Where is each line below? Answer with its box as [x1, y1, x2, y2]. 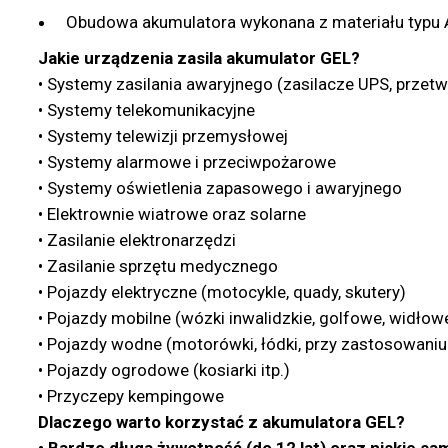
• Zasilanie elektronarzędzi [37, 229, 236, 250]
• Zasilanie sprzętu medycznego [37, 255, 278, 276]
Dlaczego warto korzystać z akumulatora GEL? [37, 411, 405, 432]
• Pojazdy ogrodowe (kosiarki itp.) [37, 359, 290, 380]
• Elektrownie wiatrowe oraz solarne [37, 203, 306, 224]
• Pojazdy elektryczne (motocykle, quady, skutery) [37, 281, 406, 302]
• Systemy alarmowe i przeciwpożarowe [37, 151, 336, 172]
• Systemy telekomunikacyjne [37, 99, 255, 120]
